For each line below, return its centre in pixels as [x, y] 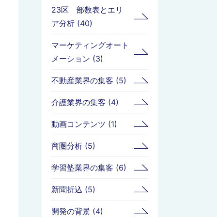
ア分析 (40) [72, 23]
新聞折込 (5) [73, 189]
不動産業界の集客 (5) [89, 80]
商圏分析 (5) [73, 146]
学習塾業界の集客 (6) [89, 167]
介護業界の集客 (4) [85, 102]
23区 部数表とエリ [87, 9]
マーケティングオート [90, 45]
